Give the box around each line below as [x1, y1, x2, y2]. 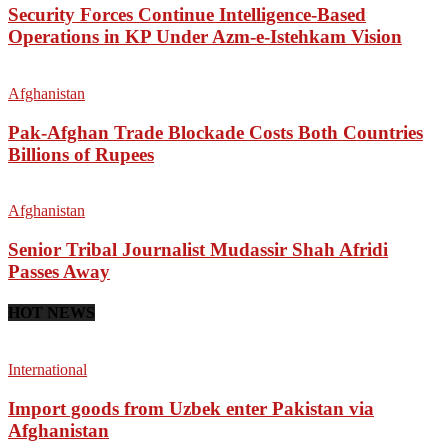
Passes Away [8, 260, 110, 282]
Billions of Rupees [8, 143, 154, 165]
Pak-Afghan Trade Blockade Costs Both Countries [8, 121, 423, 143]
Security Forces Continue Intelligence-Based [8, 4, 366, 26]
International [8, 361, 87, 379]
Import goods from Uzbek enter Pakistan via [8, 398, 374, 420]
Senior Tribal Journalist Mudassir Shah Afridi [8, 238, 388, 260]
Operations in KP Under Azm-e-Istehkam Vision [8, 26, 402, 48]
